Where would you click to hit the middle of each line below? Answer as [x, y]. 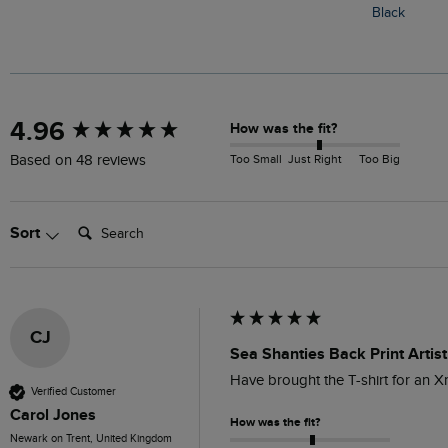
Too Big [379, 158]
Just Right [315, 158]
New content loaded [85, 123]
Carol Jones [53, 414]
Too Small [256, 158]
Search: [95, 223]
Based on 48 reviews [78, 160]
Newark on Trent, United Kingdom [91, 438]
